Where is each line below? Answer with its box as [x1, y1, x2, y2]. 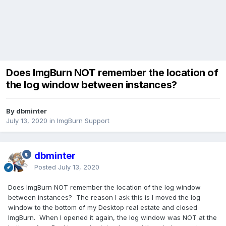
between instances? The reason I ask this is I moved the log [8, 193, 200, 202]
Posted [34, 163, 58, 172]
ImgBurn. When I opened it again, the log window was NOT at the [8, 213, 217, 222]
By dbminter [6, 107, 47, 116]
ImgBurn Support [57, 117, 109, 125]
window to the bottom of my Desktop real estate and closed [8, 203, 197, 212]
